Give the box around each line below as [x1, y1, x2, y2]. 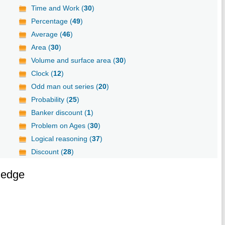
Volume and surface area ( [31, 56, 116, 64]
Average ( [31, 30, 63, 38]
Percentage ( [31, 17, 73, 25]
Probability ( [31, 95, 69, 103]
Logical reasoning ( [31, 134, 92, 143]
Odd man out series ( [31, 82, 99, 90]
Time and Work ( [31, 4, 84, 12]
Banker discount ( [31, 108, 87, 117]
